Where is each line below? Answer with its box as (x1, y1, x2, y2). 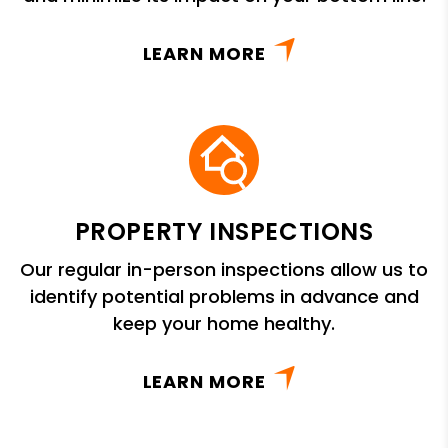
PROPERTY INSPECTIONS (74, 214, 374, 248)
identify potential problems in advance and (29, 283, 419, 309)
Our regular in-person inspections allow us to (20, 256, 428, 282)
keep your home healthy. (113, 310, 335, 336)
